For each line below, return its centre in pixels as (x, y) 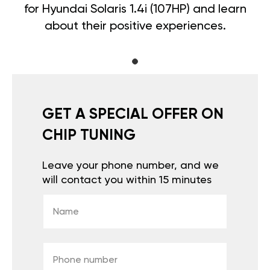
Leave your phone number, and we (130, 165)
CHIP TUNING (89, 136)
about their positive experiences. (135, 26)
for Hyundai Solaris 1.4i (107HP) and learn (135, 9)
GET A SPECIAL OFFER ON (133, 115)
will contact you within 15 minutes (127, 180)
